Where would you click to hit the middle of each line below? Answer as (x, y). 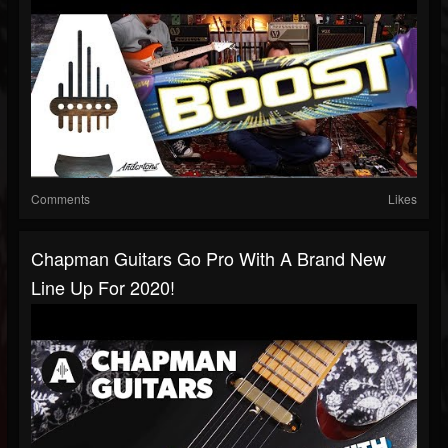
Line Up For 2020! (103, 287)
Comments (60, 199)
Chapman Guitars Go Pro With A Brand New (208, 258)
